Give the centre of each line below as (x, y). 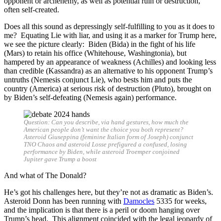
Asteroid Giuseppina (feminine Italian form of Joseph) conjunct (109, 137)
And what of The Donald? (45, 175)
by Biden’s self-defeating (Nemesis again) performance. (90, 97)
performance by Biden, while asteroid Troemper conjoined (102, 152)
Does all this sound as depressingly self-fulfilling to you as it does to (109, 26)
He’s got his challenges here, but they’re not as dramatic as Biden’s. (110, 192)
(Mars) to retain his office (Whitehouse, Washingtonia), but (95, 53)
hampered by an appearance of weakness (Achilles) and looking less (110, 62)
